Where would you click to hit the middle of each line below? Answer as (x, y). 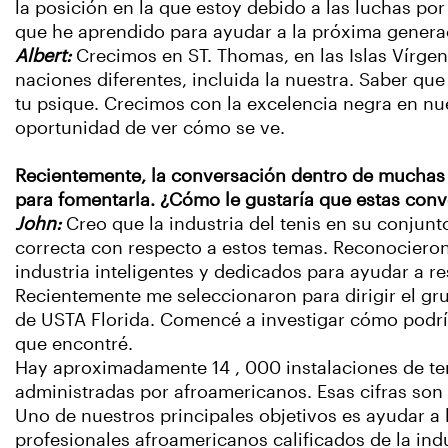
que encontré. (74, 344)
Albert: (45, 56)
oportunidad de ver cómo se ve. (150, 128)
